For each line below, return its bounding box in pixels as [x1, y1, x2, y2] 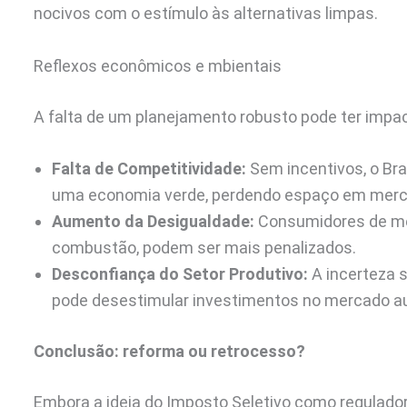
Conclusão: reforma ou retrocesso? [34, 342, 305, 362]
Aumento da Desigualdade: [52, 212, 254, 232]
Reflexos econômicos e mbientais [34, 55, 282, 75]
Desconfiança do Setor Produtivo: [52, 264, 308, 284]
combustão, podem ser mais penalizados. [52, 238, 356, 258]
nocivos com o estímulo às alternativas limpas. [34, 3, 378, 23]
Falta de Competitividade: [52, 159, 246, 179]
